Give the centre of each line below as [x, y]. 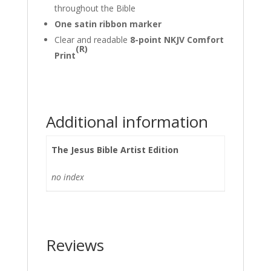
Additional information [127, 121]
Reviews [75, 245]
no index [68, 177]
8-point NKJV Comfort [177, 39]
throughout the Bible [95, 8]
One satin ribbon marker [108, 24]
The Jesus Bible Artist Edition [115, 149]
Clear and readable [92, 39]
